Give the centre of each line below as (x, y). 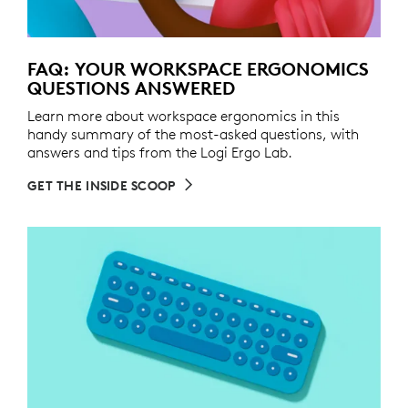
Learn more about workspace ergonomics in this (184, 116)
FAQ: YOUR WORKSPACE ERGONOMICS (198, 69)
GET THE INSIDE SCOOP (102, 186)
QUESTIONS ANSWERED (131, 88)
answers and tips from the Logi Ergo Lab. (160, 153)
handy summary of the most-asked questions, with (193, 134)
